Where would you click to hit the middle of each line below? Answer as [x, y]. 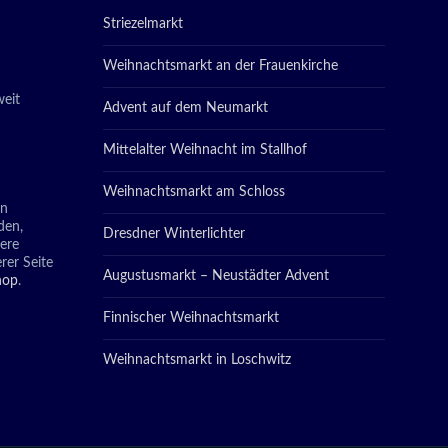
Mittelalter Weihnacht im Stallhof [205, 150]
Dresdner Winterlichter [174, 234]
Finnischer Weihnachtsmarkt [191, 318]
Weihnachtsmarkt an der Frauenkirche [220, 66]
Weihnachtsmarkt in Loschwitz [197, 360]
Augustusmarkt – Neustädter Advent [216, 276]
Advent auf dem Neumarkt [185, 108]
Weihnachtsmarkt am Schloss [194, 192]
